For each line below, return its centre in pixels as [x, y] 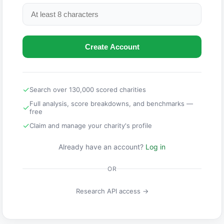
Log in [155, 147]
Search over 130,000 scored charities [88, 90]
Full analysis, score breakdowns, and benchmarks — [111, 104]
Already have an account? [102, 147]
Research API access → [112, 191]
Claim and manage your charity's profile [91, 126]
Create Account [112, 47]
